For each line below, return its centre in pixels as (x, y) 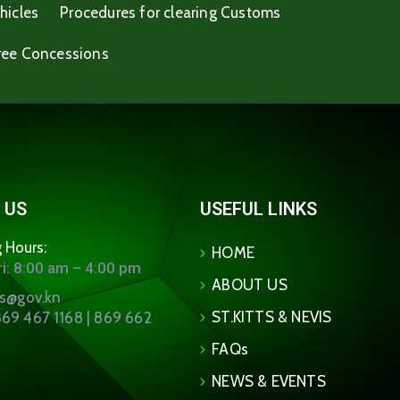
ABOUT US (250, 285)
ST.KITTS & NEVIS (272, 317)
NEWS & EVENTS (269, 382)
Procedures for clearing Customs (171, 13)
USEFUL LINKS (258, 209)
